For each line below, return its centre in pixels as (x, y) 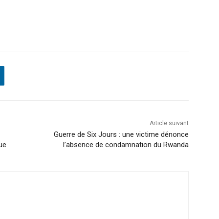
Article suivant (169, 123)
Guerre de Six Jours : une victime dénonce (121, 134)
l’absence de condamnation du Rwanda (126, 144)
